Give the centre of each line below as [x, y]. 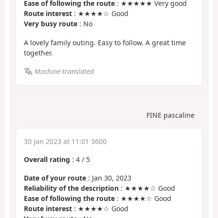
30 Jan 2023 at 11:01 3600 [65, 141]
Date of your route [55, 178]
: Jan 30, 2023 [109, 178]
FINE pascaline [171, 115]
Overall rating [47, 159]
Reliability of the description [71, 188]
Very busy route [51, 24]
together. [38, 53]
